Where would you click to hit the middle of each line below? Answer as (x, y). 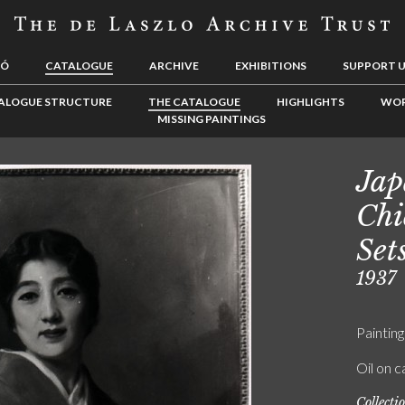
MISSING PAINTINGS (212, 119)
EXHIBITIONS (271, 66)
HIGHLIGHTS (310, 102)
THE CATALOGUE (194, 102)
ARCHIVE (174, 66)
